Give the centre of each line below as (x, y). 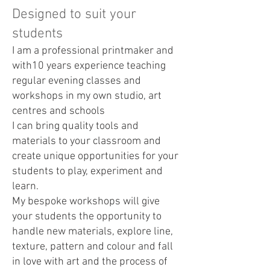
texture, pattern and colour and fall (93, 247)
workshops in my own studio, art (87, 96)
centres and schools (58, 111)
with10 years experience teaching (89, 66)
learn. (25, 187)
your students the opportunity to (87, 217)
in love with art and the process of (90, 262)
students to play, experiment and (87, 171)
